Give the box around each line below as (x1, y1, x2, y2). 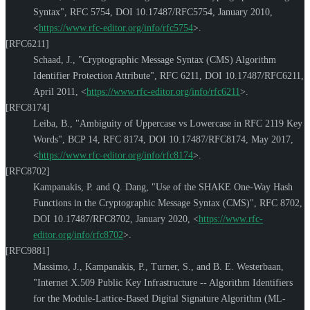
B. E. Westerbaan (213, 261, 281, 272)
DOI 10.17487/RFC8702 (33, 213, 130, 224)
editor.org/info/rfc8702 (33, 229, 123, 240)
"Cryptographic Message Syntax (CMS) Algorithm (78, 54, 276, 65)
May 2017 (251, 134, 291, 145)
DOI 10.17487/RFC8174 (149, 134, 246, 145)
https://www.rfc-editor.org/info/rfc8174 (39, 149, 193, 161)
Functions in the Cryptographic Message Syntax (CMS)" (33, 197, 254, 208)
